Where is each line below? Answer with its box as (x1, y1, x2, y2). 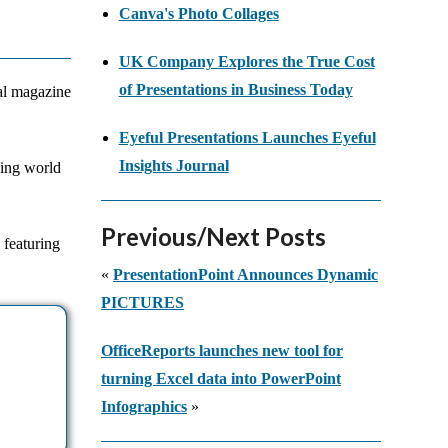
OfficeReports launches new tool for (101, 342, 343, 360)
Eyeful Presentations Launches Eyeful (118, 129, 376, 147)
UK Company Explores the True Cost (118, 53, 375, 71)
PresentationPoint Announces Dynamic (113, 266, 378, 284)
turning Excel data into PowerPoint (101, 370, 341, 388)
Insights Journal (118, 157, 229, 175)
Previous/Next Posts (101, 222, 326, 252)
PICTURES (101, 294, 184, 312)
